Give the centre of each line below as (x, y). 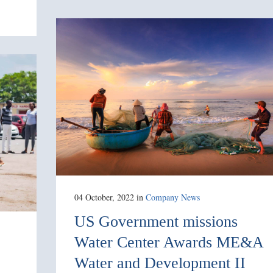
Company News (173, 197)
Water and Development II (160, 263)
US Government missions (156, 221)
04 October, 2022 (104, 197)
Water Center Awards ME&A (169, 242)
